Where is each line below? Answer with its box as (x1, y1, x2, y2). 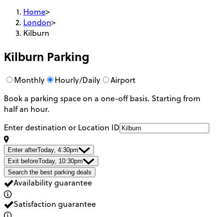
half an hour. (4, 103, 49, 114)
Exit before (8, 157, 38, 165)
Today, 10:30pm (38, 157, 83, 165)
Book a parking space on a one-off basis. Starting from (4, 93, 201, 104)
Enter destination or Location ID (4, 122, 120, 133)
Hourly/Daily (55, 74, 100, 85)
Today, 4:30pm (37, 146, 78, 154)
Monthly (14, 74, 45, 85)
